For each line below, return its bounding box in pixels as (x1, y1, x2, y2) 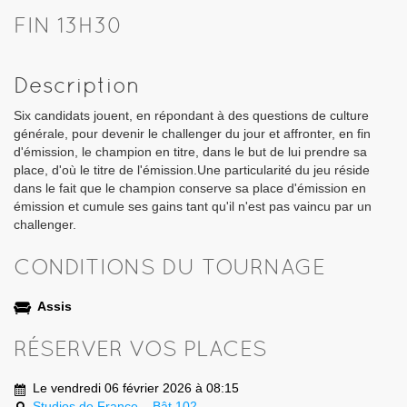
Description (14, 73, 140, 98)
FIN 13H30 (14, 13, 123, 38)
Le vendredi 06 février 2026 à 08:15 (33, 381, 239, 396)
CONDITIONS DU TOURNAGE (14, 254, 325, 280)
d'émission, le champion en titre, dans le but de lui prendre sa (14, 144, 367, 160)
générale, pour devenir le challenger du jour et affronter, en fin (14, 126, 371, 142)
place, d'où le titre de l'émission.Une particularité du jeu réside (14, 163, 370, 178)
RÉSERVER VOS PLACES (14, 336, 267, 362)
